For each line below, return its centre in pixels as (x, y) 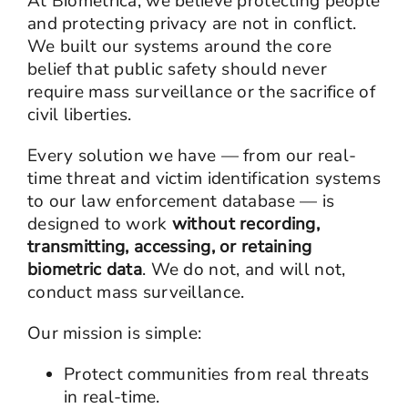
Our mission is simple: (114, 333)
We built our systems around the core (179, 46)
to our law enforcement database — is (181, 201)
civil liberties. (79, 114)
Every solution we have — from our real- (192, 155)
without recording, (245, 224)
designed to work (99, 224)
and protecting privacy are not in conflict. (192, 23)
